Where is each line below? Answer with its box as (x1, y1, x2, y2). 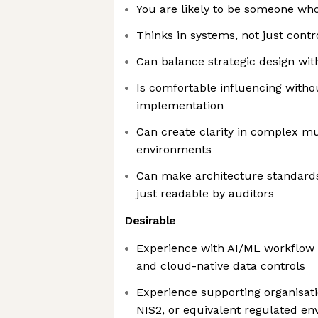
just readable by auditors (136, 187, 274, 200)
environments (136, 143, 212, 156)
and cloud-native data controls (136, 259, 305, 273)
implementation (136, 99, 224, 112)
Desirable (125, 214, 177, 227)
